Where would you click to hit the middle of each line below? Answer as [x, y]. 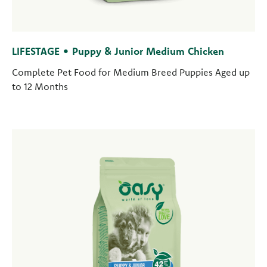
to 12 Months [40, 86]
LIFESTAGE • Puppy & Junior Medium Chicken [118, 51]
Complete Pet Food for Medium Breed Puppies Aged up [131, 72]
